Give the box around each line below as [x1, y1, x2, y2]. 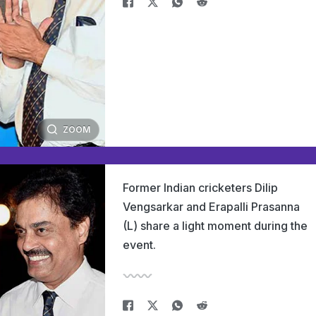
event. [123, 238, 156, 252]
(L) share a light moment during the [123, 219, 308, 233]
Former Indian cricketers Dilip [123, 181, 278, 195]
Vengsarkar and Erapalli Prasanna [123, 200, 300, 214]
